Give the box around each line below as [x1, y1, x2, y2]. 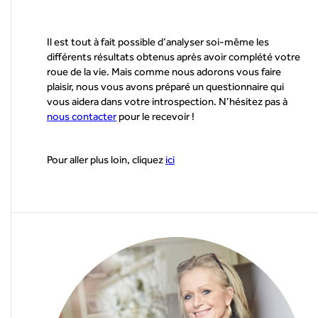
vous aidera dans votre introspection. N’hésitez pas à [47, 94, 287, 107]
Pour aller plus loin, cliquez [47, 153, 165, 165]
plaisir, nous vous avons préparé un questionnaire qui [47, 79, 284, 92]
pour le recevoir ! [116, 109, 194, 122]
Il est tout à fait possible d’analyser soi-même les [47, 35, 269, 48]
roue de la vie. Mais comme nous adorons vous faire [47, 65, 281, 77]
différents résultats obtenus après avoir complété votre [47, 50, 300, 62]
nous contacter [47, 109, 116, 122]
